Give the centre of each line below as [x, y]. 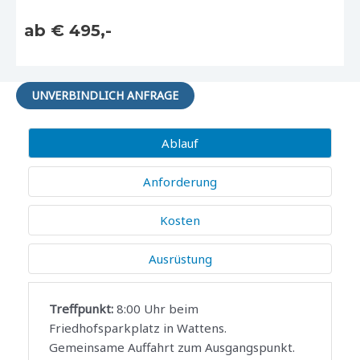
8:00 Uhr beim [156, 308]
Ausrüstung [180, 258]
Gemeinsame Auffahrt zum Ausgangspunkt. [172, 347]
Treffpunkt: [81, 308]
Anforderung [180, 181]
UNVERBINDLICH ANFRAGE [105, 95]
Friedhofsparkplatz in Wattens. [138, 327]
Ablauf [180, 143]
